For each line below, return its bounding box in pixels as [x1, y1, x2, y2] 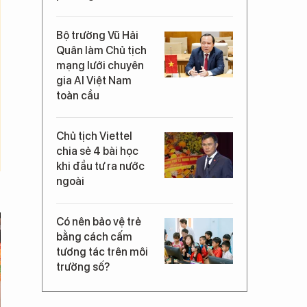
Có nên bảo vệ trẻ [56, 214, 141, 228]
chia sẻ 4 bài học [56, 144, 138, 158]
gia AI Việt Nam [56, 73, 132, 87]
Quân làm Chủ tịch [56, 43, 147, 57]
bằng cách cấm [56, 230, 132, 243]
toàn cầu [56, 88, 99, 102]
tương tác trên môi [56, 245, 148, 258]
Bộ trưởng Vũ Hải [56, 28, 138, 42]
